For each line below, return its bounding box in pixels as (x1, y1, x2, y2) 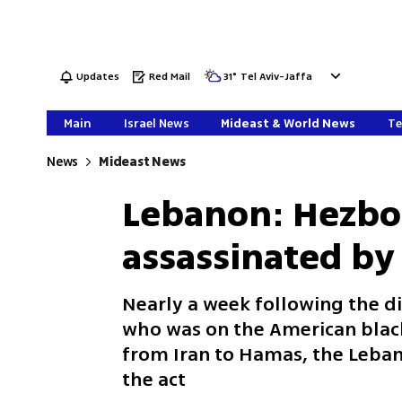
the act (122, 365, 187, 394)
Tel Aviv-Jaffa (240, 69, 313, 84)
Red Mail (149, 69, 191, 84)
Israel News (123, 115, 189, 132)
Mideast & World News (221, 115, 356, 132)
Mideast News (99, 153, 187, 171)
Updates (76, 69, 120, 84)
